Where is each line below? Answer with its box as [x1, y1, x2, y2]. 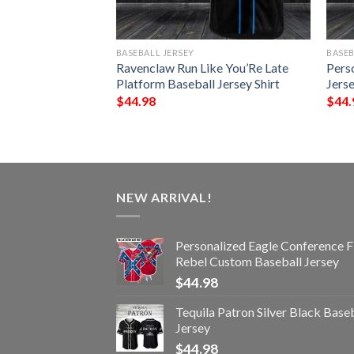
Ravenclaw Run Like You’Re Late [115, 60, 288, 76]
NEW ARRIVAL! [116, 189, 213, 205]
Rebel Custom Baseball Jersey [175, 254, 339, 269]
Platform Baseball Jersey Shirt [115, 76, 280, 92]
